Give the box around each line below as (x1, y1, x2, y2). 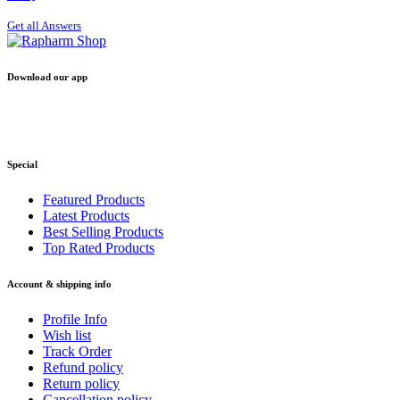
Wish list (43, 328, 91, 344)
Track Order (43, 344, 112, 360)
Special (7, 159, 37, 171)
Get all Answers (7, 19, 81, 33)
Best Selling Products (43, 224, 163, 240)
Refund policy (43, 360, 123, 376)
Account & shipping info (7, 279, 112, 290)
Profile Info (43, 312, 107, 328)
